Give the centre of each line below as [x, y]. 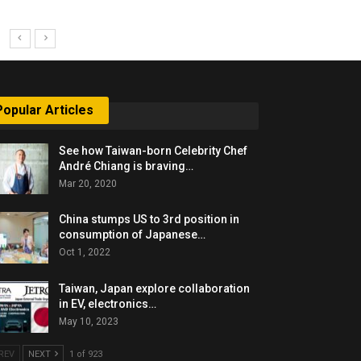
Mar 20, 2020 [88, 183]
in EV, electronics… [108, 303]
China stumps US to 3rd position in [149, 220]
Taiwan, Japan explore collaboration [155, 288]
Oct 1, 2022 [85, 253]
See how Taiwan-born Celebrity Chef [154, 150]
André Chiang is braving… [127, 166]
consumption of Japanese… [133, 235]
